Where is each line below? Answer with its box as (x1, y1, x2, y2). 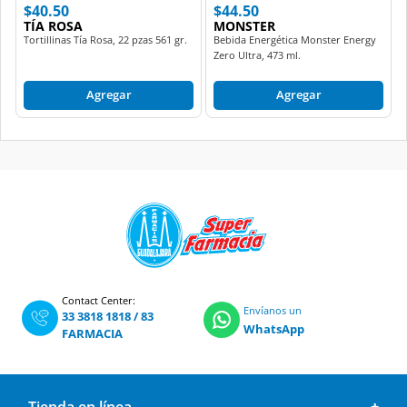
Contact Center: (62, 293, 135, 307)
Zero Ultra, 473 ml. (213, 47, 301, 62)
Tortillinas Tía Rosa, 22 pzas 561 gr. (24, 32, 187, 46)
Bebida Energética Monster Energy (213, 32, 376, 46)
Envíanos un (243, 303, 302, 317)
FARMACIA (62, 324, 123, 342)
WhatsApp (243, 320, 304, 337)
